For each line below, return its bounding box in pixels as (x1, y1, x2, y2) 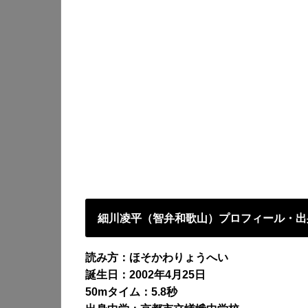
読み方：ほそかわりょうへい (85, 251, 228, 263)
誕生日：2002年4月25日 (85, 268, 206, 280)
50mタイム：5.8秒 (85, 285, 177, 298)
